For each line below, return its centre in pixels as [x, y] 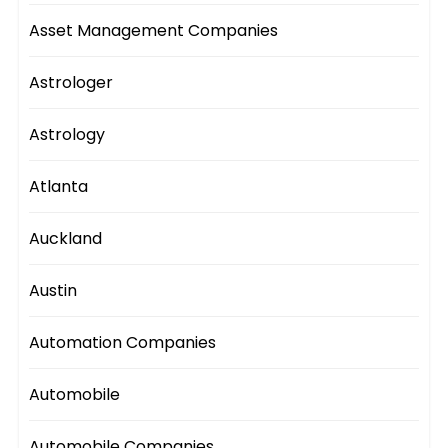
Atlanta [59, 186]
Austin [53, 290]
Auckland [66, 238]
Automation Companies [123, 342]
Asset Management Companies [154, 30]
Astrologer [71, 82]
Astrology [67, 134]
